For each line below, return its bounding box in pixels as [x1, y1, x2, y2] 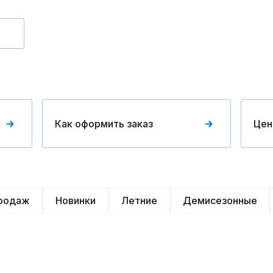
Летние [121, 194, 157, 207]
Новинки [55, 194, 96, 207]
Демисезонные [183, 194, 257, 207]
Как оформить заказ [55, 118, 154, 130]
